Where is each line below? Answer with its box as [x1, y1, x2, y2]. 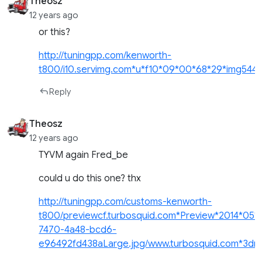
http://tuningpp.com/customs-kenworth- [39, 196, 212, 208]
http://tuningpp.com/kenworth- [39, 50, 172, 62]
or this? [39, 26, 71, 39]
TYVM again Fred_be [39, 149, 129, 161]
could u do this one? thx [39, 173, 142, 185]
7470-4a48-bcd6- [39, 224, 117, 236]
